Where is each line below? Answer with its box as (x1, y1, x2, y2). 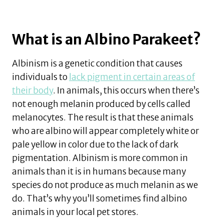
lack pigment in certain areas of (69, 71, 195, 83)
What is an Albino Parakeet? (12, 30, 201, 49)
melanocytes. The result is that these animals (12, 112, 193, 123)
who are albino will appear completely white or (12, 125, 199, 137)
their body (12, 85, 53, 96)
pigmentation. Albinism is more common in (12, 152, 188, 164)
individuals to (12, 71, 69, 83)
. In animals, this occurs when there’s (53, 85, 199, 96)
